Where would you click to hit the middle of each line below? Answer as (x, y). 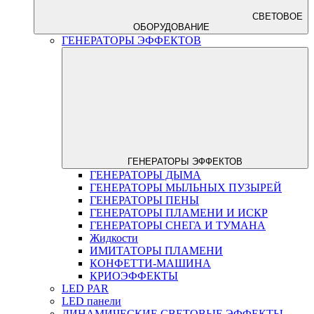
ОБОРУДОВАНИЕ (171, 27)
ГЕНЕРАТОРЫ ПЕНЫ (144, 200)
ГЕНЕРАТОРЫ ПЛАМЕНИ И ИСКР (179, 212)
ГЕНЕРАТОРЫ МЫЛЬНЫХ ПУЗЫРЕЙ (186, 187)
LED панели (91, 301)
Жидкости (114, 238)
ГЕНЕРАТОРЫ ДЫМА (145, 175)
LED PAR (85, 288)
